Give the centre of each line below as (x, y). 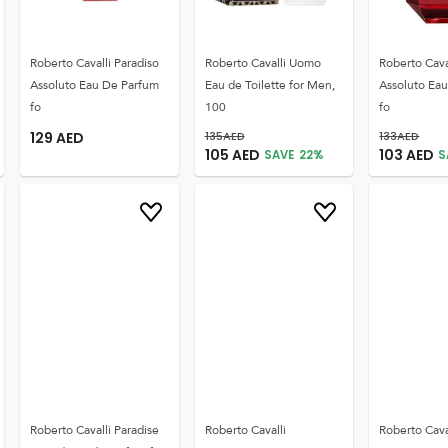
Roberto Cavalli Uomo (262, 63)
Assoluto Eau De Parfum (94, 85)
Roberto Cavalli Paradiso (94, 63)
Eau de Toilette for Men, (269, 85)
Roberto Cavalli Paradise (94, 430)
